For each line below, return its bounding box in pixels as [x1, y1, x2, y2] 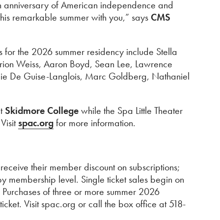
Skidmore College [2, 104, 81, 117]
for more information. [54, 116, 136, 129]
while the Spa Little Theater [81, 104, 183, 117]
